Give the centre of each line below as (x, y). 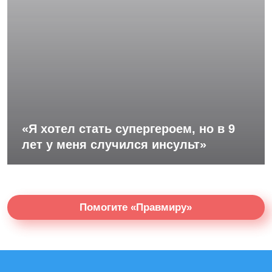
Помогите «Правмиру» (136, 207)
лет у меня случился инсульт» (114, 144)
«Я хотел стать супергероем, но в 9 (128, 129)
